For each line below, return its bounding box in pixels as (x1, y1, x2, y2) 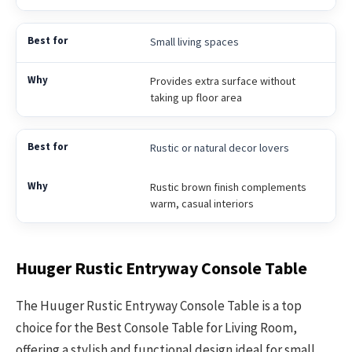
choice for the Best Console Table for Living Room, (16, 318, 297, 336)
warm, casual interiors (149, 196, 254, 211)
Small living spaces (149, 34, 239, 49)
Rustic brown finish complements (149, 179, 306, 194)
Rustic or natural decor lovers (149, 140, 289, 155)
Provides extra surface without (149, 73, 295, 88)
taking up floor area (149, 90, 242, 104)
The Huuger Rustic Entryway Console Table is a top (16, 296, 302, 314)
